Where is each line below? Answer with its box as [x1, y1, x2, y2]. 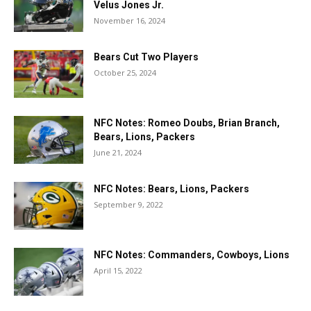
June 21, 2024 [94, 147, 142, 158]
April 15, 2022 [94, 265, 142, 276]
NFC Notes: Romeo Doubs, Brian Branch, [94, 117, 280, 128]
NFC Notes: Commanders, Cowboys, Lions [94, 249, 289, 260]
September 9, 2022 [94, 199, 163, 210]
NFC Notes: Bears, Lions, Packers [94, 183, 249, 194]
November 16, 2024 [94, 15, 165, 26]
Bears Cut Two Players [94, 51, 199, 62]
